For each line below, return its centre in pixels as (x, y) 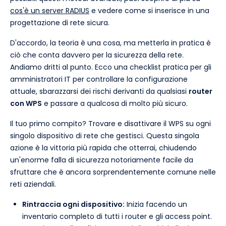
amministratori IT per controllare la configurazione (99, 79)
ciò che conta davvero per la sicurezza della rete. (97, 55)
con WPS (26, 104)
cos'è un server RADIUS (50, 11)
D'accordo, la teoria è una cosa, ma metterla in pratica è (110, 43)
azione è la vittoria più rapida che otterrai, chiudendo (103, 148)
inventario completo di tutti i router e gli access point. (117, 217)
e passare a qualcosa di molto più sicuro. (115, 104)
